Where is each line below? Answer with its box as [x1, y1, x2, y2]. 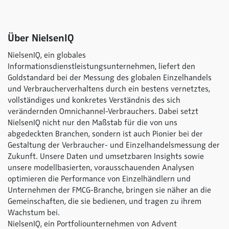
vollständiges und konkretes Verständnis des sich [8, 95, 180, 105]
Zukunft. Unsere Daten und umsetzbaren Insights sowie [8, 151, 204, 162]
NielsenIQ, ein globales [8, 50, 86, 60]
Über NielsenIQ [8, 32, 74, 44]
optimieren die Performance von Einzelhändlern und [8, 174, 191, 184]
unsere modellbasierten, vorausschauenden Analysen [8, 163, 194, 173]
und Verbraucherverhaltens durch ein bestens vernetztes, [8, 84, 210, 94]
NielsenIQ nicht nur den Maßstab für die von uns [8, 118, 177, 128]
